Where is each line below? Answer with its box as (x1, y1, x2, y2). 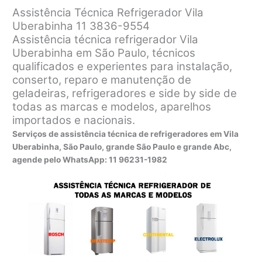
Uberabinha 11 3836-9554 (12, 19, 150, 33)
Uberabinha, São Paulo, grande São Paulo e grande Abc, (12, 142, 232, 152)
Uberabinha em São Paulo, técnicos (12, 46, 196, 60)
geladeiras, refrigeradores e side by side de (12, 87, 237, 101)
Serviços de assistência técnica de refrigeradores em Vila (12, 129, 239, 139)
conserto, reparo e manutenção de (12, 73, 192, 87)
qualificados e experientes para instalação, (12, 60, 233, 74)
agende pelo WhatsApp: (12, 155, 109, 165)
